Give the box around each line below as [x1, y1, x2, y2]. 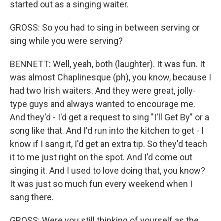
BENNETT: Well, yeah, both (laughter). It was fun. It [10, 59, 205, 69]
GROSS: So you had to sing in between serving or [10, 22, 200, 33]
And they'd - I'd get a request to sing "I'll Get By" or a [10, 112, 209, 122]
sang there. [10, 192, 54, 202]
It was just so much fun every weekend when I [10, 179, 192, 189]
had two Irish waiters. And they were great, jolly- [10, 85, 196, 96]
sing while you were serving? [10, 36, 123, 46]
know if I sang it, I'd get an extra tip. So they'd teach [10, 139, 207, 149]
